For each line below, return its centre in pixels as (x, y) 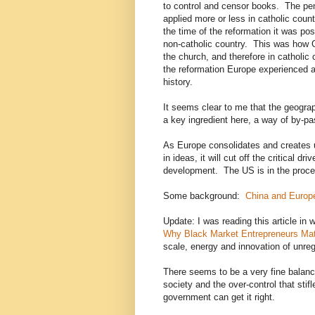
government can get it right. (219, 297)
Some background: (204, 196)
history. (179, 82)
